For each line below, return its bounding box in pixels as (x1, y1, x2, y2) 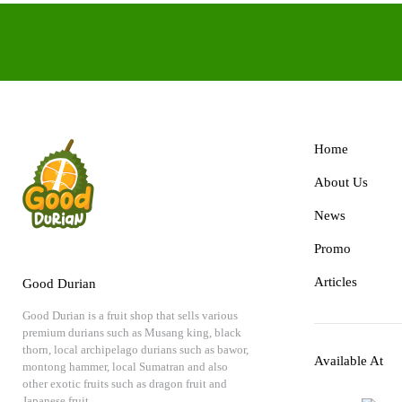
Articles (313, 274, 357, 289)
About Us (313, 174, 368, 189)
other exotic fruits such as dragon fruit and (22, 376, 227, 390)
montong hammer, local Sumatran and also (22, 359, 228, 373)
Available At (313, 353, 383, 368)
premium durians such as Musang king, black (22, 325, 241, 339)
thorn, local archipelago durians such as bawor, (22, 342, 249, 356)
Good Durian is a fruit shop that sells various (22, 308, 238, 322)
